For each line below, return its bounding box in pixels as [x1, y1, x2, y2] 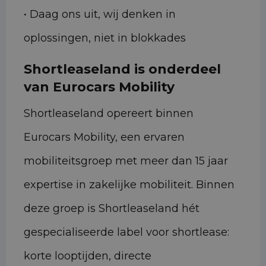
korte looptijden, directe [24, 249, 151, 263]
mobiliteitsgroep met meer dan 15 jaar [24, 154, 228, 168]
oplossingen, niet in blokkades [24, 31, 186, 45]
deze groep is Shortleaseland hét [24, 202, 199, 216]
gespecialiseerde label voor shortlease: [24, 226, 229, 239]
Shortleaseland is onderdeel [24, 61, 221, 78]
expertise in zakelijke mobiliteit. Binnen [24, 178, 235, 192]
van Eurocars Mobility [24, 79, 175, 96]
